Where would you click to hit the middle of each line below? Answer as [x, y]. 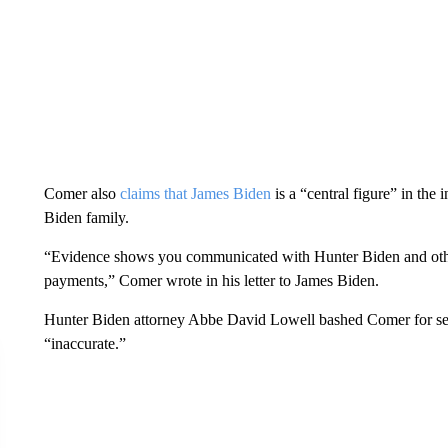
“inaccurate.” [84, 343]
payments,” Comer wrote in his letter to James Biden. [211, 280]
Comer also [81, 193]
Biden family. [86, 217]
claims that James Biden [195, 193]
